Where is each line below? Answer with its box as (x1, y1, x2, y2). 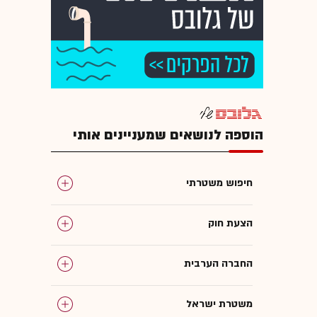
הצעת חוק (208, 216, 253, 230)
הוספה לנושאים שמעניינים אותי (73, 125, 263, 144)
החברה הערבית (184, 256, 253, 270)
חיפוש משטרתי (186, 175, 253, 190)
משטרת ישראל (186, 296, 253, 311)
